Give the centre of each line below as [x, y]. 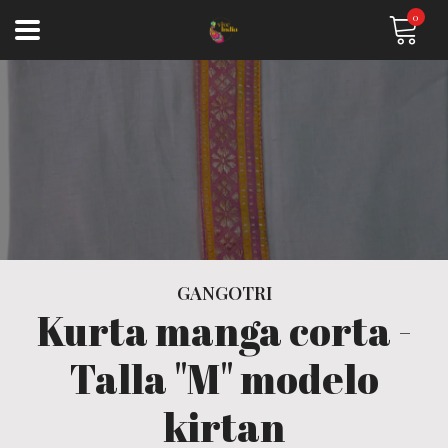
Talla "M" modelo [224, 379]
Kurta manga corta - [224, 331]
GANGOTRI [224, 293]
